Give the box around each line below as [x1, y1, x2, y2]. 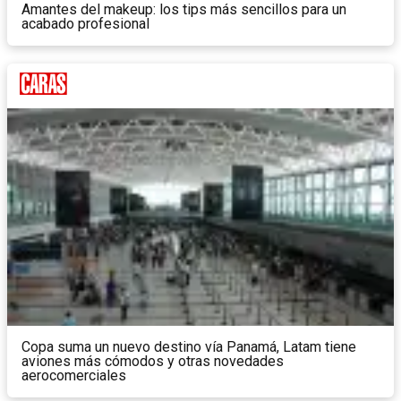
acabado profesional [21, 15, 149, 33]
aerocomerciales [21, 367, 126, 385]
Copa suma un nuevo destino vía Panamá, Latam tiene [21, 338, 356, 356]
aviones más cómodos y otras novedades [21, 353, 284, 371]
